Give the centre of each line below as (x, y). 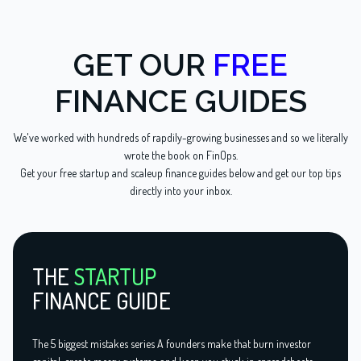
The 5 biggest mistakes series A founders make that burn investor (172, 344)
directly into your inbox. (180, 191)
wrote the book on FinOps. (180, 156)
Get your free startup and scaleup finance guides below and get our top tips (180, 173)
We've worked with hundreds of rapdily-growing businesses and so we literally (180, 138)
